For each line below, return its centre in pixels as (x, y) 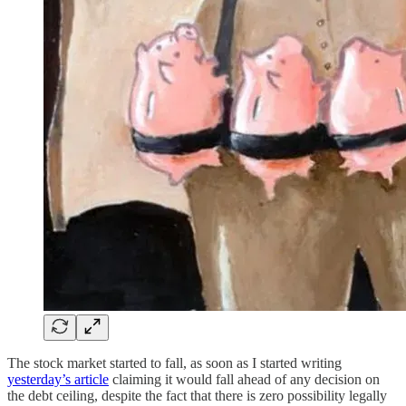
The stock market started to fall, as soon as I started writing (174, 362)
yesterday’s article (58, 379)
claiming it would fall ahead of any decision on (244, 379)
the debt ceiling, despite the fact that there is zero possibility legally (197, 395)
